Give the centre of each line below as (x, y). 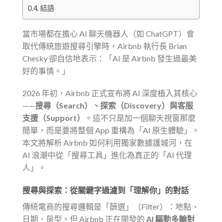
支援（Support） (54, 118)
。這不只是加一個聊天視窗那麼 (140, 118)
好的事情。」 (46, 70)
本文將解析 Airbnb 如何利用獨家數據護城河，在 (107, 143)
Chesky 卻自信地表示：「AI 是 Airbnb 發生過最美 (110, 58)
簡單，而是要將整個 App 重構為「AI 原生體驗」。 (111, 130)
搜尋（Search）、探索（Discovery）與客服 (114, 106)
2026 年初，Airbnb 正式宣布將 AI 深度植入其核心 (110, 93)
